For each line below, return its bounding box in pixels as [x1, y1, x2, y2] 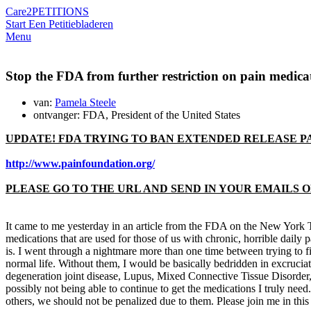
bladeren [76, 18, 113, 30]
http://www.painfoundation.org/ [6, 158, 155, 170]
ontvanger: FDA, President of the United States [33, 109, 240, 121]
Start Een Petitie [6, 18, 76, 30]
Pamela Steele [55, 96, 116, 109]
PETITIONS [32, 6, 89, 17]
